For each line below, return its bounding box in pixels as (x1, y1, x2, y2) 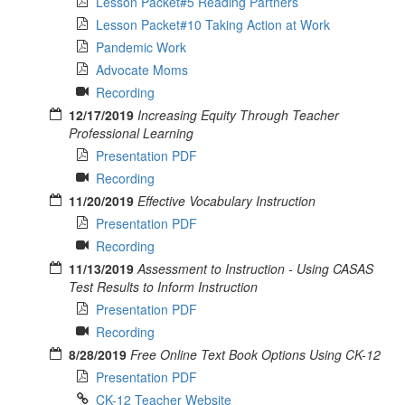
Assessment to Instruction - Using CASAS (137, 259, 373, 278)
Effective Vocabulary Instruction (137, 191, 316, 210)
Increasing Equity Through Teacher (137, 105, 339, 124)
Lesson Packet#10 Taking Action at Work (96, 14, 330, 33)
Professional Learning (69, 123, 193, 142)
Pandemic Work (96, 37, 186, 56)
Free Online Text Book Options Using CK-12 (130, 344, 381, 363)
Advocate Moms (96, 60, 188, 79)
